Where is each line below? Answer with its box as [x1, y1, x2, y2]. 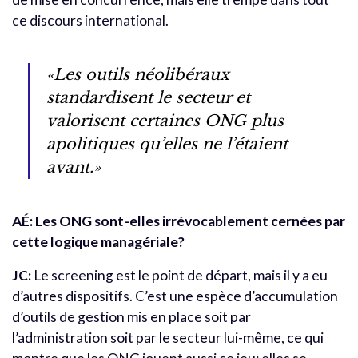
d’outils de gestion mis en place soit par [12, 308, 251, 326]
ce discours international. [12, 12, 169, 30]
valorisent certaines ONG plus [46, 111, 284, 131]
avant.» [46, 157, 101, 177]
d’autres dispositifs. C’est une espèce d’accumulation [12, 288, 338, 305]
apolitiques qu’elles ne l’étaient [46, 134, 288, 154]
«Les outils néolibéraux [46, 65, 229, 85]
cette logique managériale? [12, 233, 185, 251]
